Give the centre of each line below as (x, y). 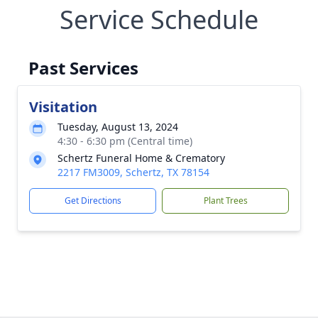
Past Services (83, 68)
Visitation (63, 107)
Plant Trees (225, 201)
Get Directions (93, 201)
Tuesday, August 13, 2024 (118, 127)
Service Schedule (159, 20)
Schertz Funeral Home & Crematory (141, 158)
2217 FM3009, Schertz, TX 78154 (133, 172)
